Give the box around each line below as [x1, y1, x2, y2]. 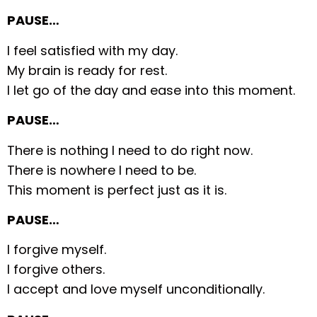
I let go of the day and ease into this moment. [7, 81, 296, 99]
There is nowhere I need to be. [7, 161, 197, 179]
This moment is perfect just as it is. [7, 180, 227, 199]
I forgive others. [7, 260, 105, 279]
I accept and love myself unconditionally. [7, 280, 265, 299]
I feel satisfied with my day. [7, 41, 178, 59]
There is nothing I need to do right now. [7, 141, 253, 159]
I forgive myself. [7, 241, 107, 259]
